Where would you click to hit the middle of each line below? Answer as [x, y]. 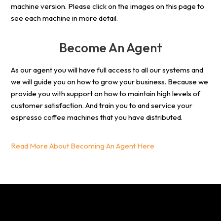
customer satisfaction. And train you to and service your [102, 106]
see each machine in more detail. [65, 18]
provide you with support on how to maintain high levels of [106, 94]
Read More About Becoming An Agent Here [83, 146]
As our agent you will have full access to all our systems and [107, 70]
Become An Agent [110, 48]
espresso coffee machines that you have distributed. [97, 117]
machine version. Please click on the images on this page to [108, 6]
